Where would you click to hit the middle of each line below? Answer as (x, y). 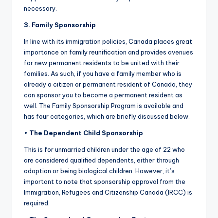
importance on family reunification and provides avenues (109, 52)
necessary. (40, 9)
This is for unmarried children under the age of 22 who (104, 150)
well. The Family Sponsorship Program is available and (104, 106)
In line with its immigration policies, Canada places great (108, 42)
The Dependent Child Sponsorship (87, 133)
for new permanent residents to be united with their (102, 63)
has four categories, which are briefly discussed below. (107, 117)
